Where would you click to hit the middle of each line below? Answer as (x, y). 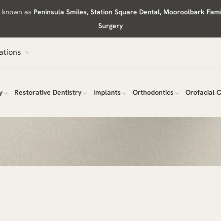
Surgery (110, 26)
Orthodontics (153, 92)
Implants (107, 92)
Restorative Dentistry (48, 92)
